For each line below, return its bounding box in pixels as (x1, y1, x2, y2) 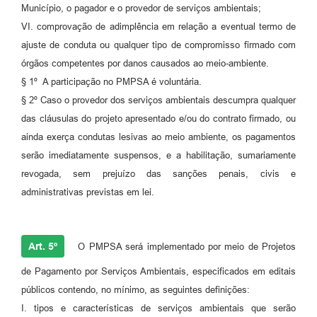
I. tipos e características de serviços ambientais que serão (21, 303, 296, 314)
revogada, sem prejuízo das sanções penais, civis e (21, 168, 296, 180)
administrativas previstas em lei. (21, 187, 154, 198)
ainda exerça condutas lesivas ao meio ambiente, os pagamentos (21, 132, 296, 143)
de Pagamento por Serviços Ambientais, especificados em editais (21, 266, 296, 277)
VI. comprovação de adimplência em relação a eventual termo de (21, 21, 296, 33)
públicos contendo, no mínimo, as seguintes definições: (21, 284, 250, 296)
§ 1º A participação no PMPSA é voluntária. (21, 76, 202, 88)
